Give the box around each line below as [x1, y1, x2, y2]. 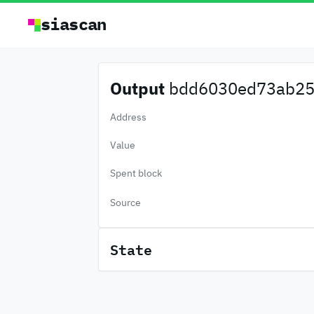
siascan [41, 13, 107, 35]
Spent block [109, 167, 162, 179]
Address [109, 111, 146, 123]
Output [109, 77, 165, 100]
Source [109, 196, 141, 209]
